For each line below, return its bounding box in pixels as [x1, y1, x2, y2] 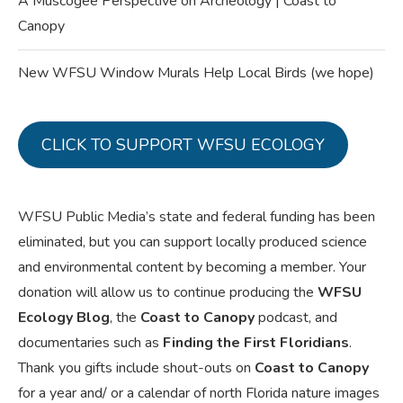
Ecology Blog [18, 307, 110, 327]
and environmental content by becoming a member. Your [18, 256, 366, 277]
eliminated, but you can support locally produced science [18, 231, 367, 252]
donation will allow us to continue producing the [18, 282, 314, 302]
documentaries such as [18, 332, 163, 353]
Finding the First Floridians [163, 332, 349, 353]
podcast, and [255, 307, 337, 327]
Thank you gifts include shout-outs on [18, 357, 255, 378]
